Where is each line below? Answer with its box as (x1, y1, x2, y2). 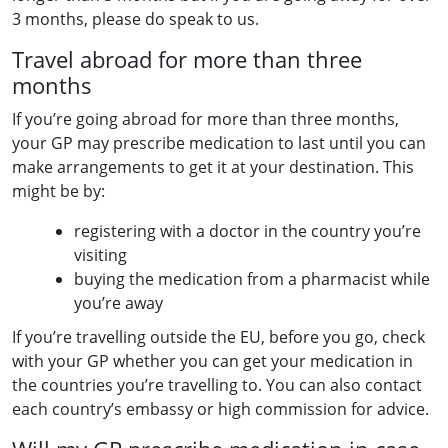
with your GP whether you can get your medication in (12, 350, 413, 372)
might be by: (12, 180, 105, 202)
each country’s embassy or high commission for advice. (12, 398, 429, 420)
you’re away (74, 292, 163, 314)
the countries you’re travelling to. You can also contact (12, 374, 422, 396)
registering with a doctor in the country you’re (74, 220, 421, 242)
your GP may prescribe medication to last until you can (12, 132, 426, 154)
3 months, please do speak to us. (12, 8, 259, 30)
